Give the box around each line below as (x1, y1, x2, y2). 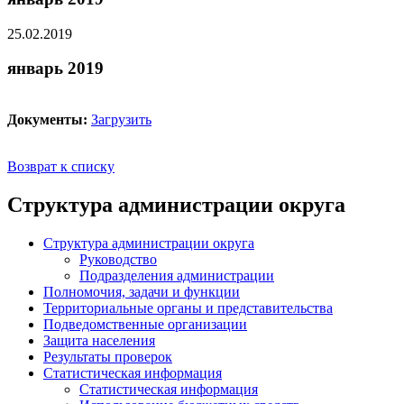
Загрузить (91, 112, 151, 128)
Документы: (7, 112, 87, 128)
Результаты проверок (43, 348, 172, 364)
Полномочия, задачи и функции (43, 283, 240, 299)
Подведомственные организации (43, 316, 247, 332)
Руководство (79, 251, 157, 267)
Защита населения (43, 332, 155, 348)
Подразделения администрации (79, 267, 274, 283)
